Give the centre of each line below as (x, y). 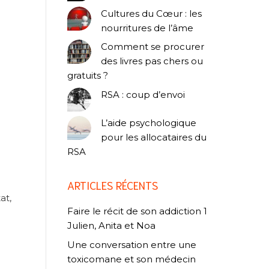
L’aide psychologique (149, 123)
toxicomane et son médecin (131, 259)
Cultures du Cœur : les (151, 13)
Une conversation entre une (132, 244)
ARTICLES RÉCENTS (113, 185)
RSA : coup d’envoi (143, 94)
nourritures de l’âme (147, 28)
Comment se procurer (153, 47)
